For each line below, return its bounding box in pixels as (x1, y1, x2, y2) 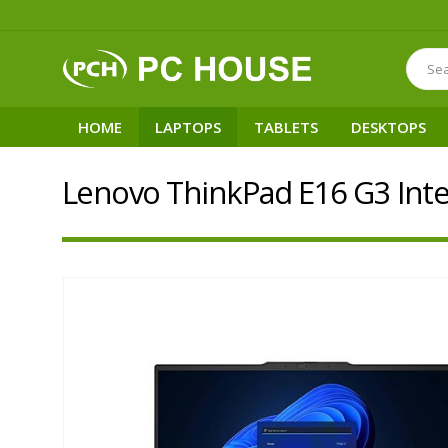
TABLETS (254, 117, 318, 137)
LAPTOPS (155, 117, 221, 137)
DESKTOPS (351, 117, 426, 137)
